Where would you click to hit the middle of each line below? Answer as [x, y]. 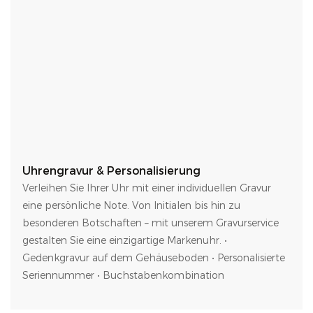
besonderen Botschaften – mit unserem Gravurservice [150, 223]
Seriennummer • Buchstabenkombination [123, 276]
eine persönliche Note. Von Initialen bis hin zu [131, 206]
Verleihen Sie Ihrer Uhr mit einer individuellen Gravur [146, 188]
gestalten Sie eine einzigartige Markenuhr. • [124, 241]
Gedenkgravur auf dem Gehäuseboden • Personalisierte [153, 258]
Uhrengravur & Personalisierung [111, 171]
